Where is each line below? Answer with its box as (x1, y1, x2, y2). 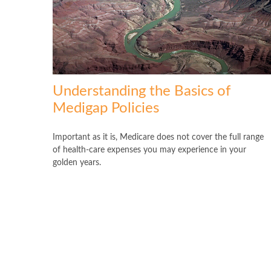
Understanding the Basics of (53, 84, 230, 99)
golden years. (53, 158, 101, 168)
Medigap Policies (53, 101, 159, 116)
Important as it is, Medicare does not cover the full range (53, 133, 264, 142)
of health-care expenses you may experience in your (53, 146, 246, 155)
